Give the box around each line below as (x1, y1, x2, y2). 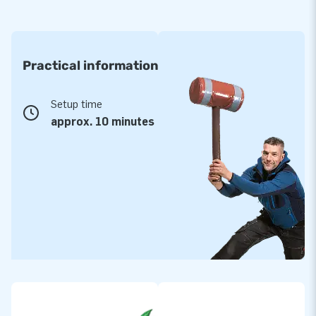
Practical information (23, 57, 159, 73)
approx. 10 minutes (51, 114, 154, 128)
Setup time (51, 97, 102, 111)
